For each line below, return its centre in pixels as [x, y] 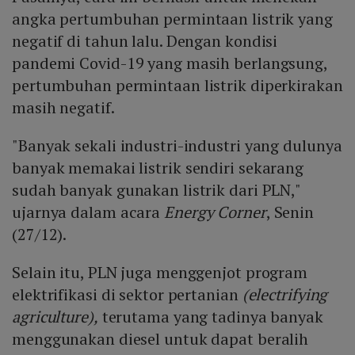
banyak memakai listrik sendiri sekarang [158, 168]
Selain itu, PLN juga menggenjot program [160, 273]
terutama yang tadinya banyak [210, 317]
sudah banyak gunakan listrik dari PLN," [157, 190]
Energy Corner [215, 212]
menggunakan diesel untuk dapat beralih [160, 339]
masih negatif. [63, 108]
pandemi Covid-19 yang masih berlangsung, [170, 63]
